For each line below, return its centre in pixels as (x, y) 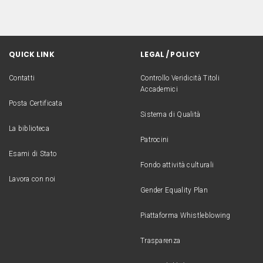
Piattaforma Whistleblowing (185, 215)
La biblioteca (29, 129)
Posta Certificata (36, 103)
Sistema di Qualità (170, 114)
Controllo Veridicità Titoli (180, 78)
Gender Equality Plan (174, 190)
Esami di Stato (33, 154)
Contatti (22, 78)
